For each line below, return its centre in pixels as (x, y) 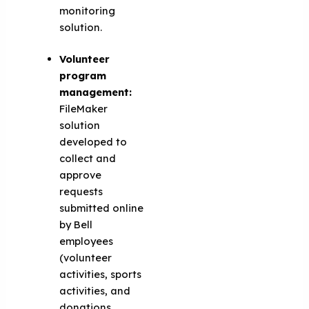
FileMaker (84, 108)
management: (96, 92)
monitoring (88, 10)
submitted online (102, 208)
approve (81, 175)
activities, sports (101, 274)
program (83, 75)
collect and (88, 158)
